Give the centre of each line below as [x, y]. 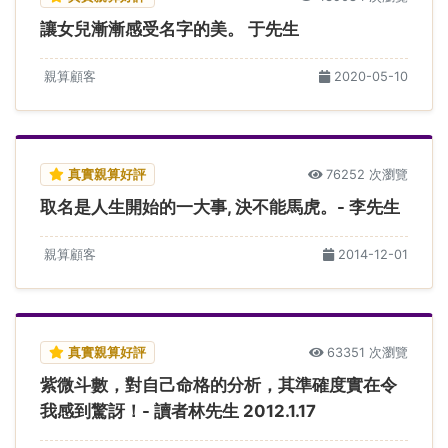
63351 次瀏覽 [367, 352]
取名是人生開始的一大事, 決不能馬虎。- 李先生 [220, 206]
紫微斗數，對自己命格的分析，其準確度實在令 [218, 384]
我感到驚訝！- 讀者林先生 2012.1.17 [178, 410]
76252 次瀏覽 [367, 174]
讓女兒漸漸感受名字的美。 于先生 [169, 28]
